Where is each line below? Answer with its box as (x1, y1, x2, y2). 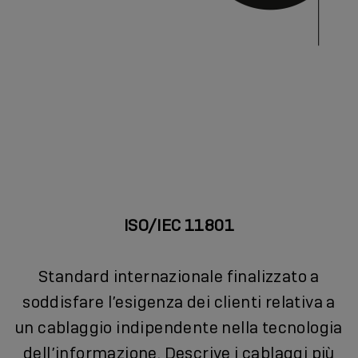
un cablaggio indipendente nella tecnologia (15, 316, 343, 338)
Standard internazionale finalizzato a (38, 265, 320, 287)
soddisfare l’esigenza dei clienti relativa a (22, 291, 336, 312)
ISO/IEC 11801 (123, 214, 235, 236)
